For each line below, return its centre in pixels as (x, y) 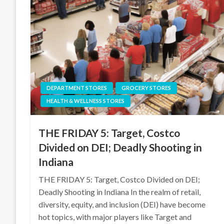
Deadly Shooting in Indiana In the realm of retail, (120, 192)
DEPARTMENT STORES (77, 88)
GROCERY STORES (146, 88)
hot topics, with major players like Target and (115, 217)
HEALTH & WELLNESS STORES (86, 101)
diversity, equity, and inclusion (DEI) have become (122, 204)
